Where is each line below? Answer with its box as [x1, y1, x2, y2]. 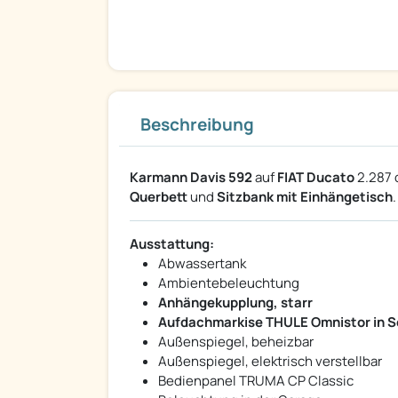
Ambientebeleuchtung [158, 274, 299, 293]
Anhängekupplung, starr [158, 293, 313, 313]
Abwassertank [158, 254, 246, 274]
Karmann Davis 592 [130, 168, 252, 187]
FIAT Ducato [277, 168, 354, 187]
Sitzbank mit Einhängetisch [217, 187, 393, 207]
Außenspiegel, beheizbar [158, 332, 314, 352]
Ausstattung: [130, 235, 214, 254]
